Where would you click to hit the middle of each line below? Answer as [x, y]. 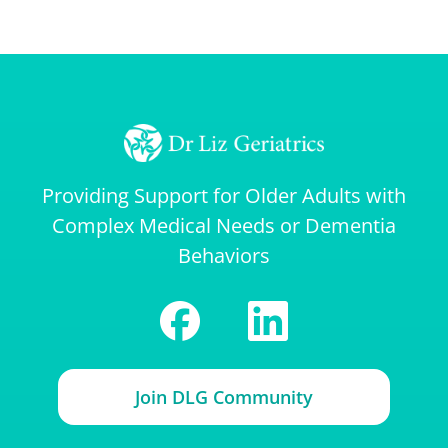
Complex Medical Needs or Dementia [224, 225]
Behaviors [224, 255]
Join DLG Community [224, 396]
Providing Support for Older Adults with [224, 195]
